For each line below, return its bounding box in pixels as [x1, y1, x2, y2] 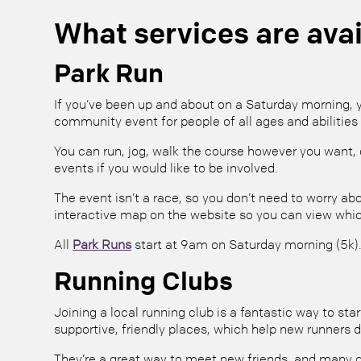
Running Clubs [54, 264, 234, 297]
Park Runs [73, 235, 132, 252]
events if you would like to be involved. [54, 159, 279, 176]
